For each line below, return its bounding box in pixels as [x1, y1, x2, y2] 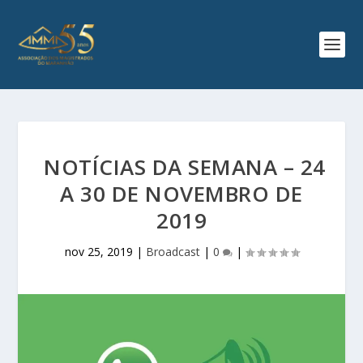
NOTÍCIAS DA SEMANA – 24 [37, 152, 326, 181]
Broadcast [145, 244, 200, 259]
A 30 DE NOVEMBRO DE [60, 179, 303, 208]
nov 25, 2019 [64, 244, 133, 259]
